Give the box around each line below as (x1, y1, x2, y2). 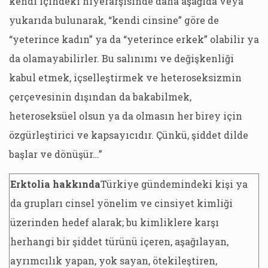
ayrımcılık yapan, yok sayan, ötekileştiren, (10, 254, 217, 267)
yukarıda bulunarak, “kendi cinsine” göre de (9, 14, 219, 26)
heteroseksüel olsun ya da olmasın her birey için (9, 109, 242, 122)
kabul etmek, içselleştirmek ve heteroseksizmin (9, 71, 242, 84)
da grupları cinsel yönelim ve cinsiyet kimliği (10, 197, 233, 209)
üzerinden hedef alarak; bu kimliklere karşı (10, 216, 219, 229)
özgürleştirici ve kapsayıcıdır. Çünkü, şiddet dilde (9, 129, 248, 141)
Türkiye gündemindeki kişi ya (100, 178, 248, 190)
